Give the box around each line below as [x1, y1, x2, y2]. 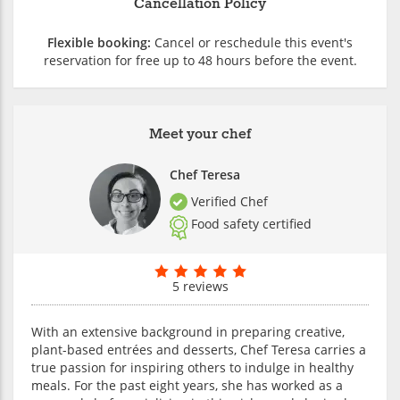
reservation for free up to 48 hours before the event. [43, 52, 357, 70]
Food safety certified [190, 214, 312, 232]
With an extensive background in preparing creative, [31, 323, 345, 341]
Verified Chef [187, 192, 268, 210]
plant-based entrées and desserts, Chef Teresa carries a [31, 341, 366, 359]
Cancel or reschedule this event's [151, 34, 353, 52]
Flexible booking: [47, 34, 151, 52]
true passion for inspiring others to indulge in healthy [31, 359, 354, 377]
